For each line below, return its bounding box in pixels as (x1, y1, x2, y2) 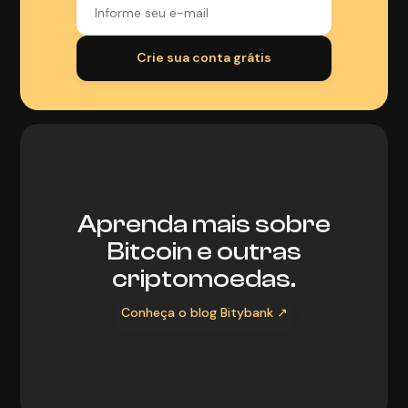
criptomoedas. (112, 263, 296, 293)
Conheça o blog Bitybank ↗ (120, 303, 288, 321)
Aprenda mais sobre (77, 209, 331, 239)
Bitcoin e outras (107, 236, 301, 266)
